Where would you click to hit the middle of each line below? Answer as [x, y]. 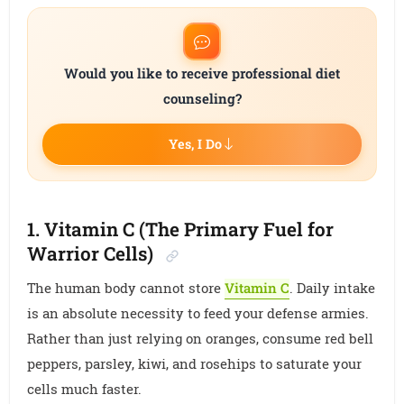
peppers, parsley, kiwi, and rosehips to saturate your [195, 363]
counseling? [202, 99]
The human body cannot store [126, 287]
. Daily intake [333, 287]
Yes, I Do [195, 144]
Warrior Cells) [91, 254]
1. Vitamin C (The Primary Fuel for [181, 230]
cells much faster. [85, 388]
